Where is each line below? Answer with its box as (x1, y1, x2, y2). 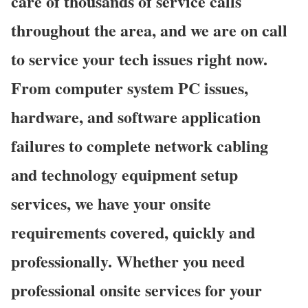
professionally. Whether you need (11, 249, 245, 274)
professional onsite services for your (11, 278, 262, 302)
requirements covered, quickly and (11, 220, 255, 245)
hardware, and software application (11, 104, 261, 129)
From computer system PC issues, (11, 76, 248, 100)
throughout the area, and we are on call (11, 18, 287, 43)
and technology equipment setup (11, 162, 238, 187)
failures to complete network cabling (11, 133, 268, 158)
